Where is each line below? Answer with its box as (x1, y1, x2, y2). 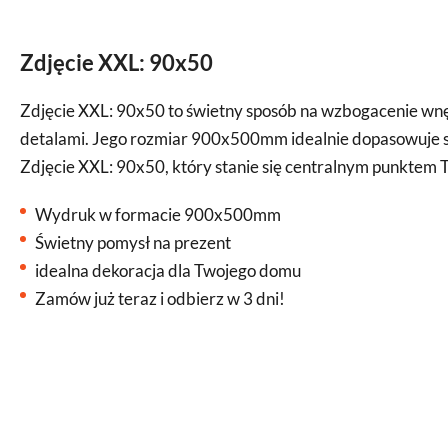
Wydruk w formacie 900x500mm (35, 204, 281, 225)
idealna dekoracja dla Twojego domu (35, 260, 301, 281)
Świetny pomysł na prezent (35, 232, 231, 253)
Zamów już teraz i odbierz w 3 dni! (35, 288, 285, 309)
